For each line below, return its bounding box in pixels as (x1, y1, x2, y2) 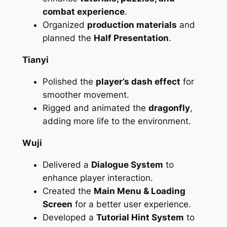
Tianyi (22, 55, 49, 65)
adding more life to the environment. (42, 116, 191, 127)
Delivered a (42, 159, 91, 170)
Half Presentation (93, 33, 169, 44)
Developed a (42, 212, 96, 222)
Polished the (42, 77, 96, 87)
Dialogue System (91, 159, 163, 170)
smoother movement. (42, 90, 129, 100)
